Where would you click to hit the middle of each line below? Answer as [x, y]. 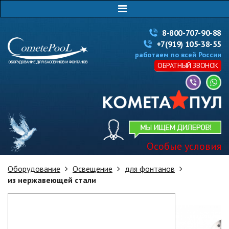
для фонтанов [150, 168]
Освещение [93, 168]
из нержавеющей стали [52, 180]
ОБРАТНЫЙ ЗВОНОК [188, 65]
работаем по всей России [178, 55]
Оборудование [34, 168]
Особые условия [184, 146]
